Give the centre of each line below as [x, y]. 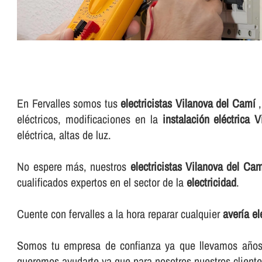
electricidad [212, 182]
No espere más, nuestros [74, 167]
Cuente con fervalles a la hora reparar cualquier [120, 214]
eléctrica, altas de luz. [64, 135]
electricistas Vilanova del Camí [188, 104]
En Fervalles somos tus [69, 104]
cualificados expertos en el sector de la [102, 182]
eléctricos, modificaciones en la [90, 119]
